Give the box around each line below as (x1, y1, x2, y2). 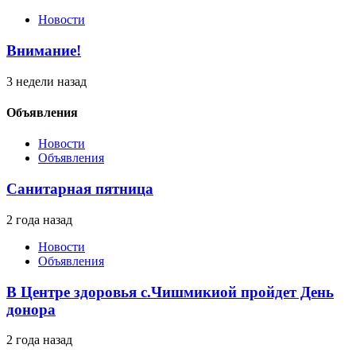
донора (6, 300, 56, 318)
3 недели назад (6, 74, 87, 88)
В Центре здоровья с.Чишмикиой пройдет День (6, 283, 334, 300)
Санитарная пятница (6, 180, 153, 198)
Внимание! (6, 42, 81, 60)
